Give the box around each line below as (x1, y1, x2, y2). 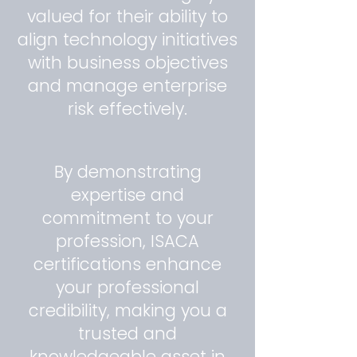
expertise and (71, 183, 184, 206)
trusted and (78, 322, 177, 345)
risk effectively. (68, 97, 187, 120)
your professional (56, 276, 199, 299)
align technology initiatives (18, 28, 237, 51)
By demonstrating (53, 160, 202, 183)
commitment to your (41, 206, 214, 229)
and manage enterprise (28, 74, 227, 97)
